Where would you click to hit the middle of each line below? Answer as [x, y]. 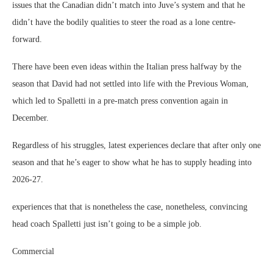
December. [30, 118]
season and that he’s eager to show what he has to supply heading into [132, 162]
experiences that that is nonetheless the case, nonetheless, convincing [130, 207]
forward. [27, 39]
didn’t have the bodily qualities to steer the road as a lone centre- [124, 22]
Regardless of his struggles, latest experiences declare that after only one [136, 145]
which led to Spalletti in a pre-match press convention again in [120, 101]
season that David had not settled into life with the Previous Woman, [130, 84]
